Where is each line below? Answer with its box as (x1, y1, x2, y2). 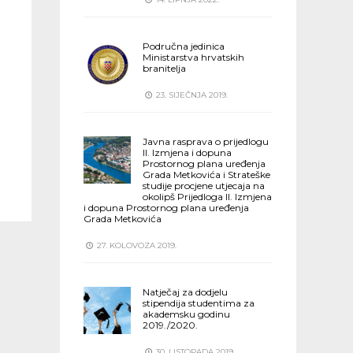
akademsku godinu (143, 308, 230, 320)
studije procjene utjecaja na (143, 180, 265, 191)
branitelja (143, 62, 186, 74)
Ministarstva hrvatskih (143, 51, 244, 63)
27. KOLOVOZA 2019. (95, 240, 176, 251)
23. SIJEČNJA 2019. (154, 90, 228, 100)
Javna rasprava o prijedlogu (143, 136, 269, 147)
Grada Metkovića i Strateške (143, 169, 270, 180)
